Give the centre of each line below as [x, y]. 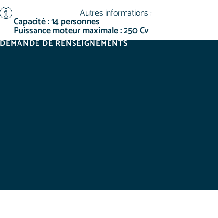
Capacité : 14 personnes [57, 22]
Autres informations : [116, 13]
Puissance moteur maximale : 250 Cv [82, 31]
